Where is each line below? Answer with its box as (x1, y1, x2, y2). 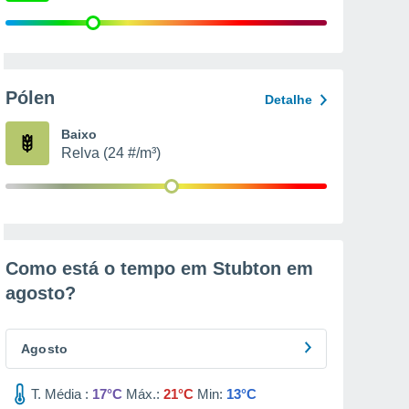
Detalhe (265, 92, 312, 107)
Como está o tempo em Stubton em (5, 258, 313, 278)
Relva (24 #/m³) (61, 145, 161, 161)
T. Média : (31, 386, 89, 402)
